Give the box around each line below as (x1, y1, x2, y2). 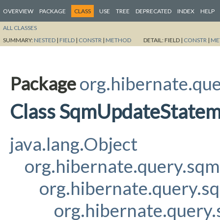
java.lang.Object (10, 133, 137, 155)
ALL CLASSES (3, 24, 37, 31)
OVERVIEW (3, 7, 33, 15)
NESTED (34, 36, 55, 44)
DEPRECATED (136, 7, 171, 15)
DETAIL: (143, 36, 165, 44)
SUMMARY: (3, 36, 34, 44)
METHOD (106, 36, 131, 44)
